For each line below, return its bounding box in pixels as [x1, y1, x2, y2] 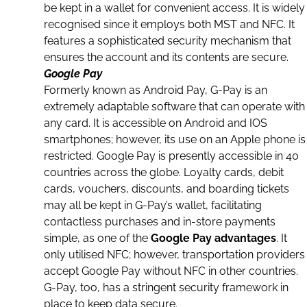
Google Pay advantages [151, 232, 276, 245]
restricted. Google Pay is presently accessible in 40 [44, 149, 299, 162]
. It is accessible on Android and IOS [88, 116, 267, 130]
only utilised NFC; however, [44, 248, 182, 261]
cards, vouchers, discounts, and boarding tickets [44, 182, 289, 195]
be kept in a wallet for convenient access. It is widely [44, 1, 305, 14]
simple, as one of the [44, 232, 151, 245]
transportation [182, 248, 254, 261]
